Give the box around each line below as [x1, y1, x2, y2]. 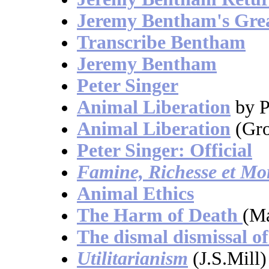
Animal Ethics [77, 183, 194, 205]
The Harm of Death [77, 205, 243, 226]
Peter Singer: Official [77, 140, 252, 162]
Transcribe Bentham [77, 32, 246, 53]
